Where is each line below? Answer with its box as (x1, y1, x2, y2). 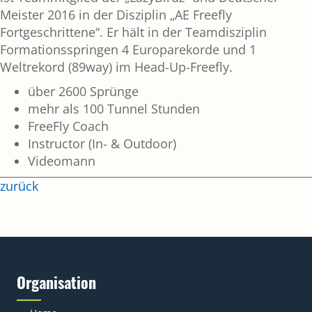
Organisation (17, 270, 96, 293)
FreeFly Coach (28, 117, 109, 134)
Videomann (28, 152, 95, 169)
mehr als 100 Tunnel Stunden (28, 100, 200, 117)
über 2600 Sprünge (28, 82, 139, 100)
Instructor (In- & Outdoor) (28, 134, 176, 152)
